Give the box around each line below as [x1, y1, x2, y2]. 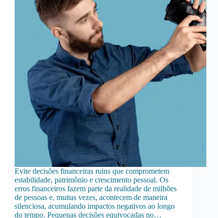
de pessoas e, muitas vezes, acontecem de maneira [15, 193, 167, 202]
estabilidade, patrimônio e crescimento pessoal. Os [15, 176, 168, 184]
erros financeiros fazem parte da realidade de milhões [15, 184, 177, 193]
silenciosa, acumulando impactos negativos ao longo [15, 202, 175, 211]
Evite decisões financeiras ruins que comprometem [15, 167, 169, 176]
